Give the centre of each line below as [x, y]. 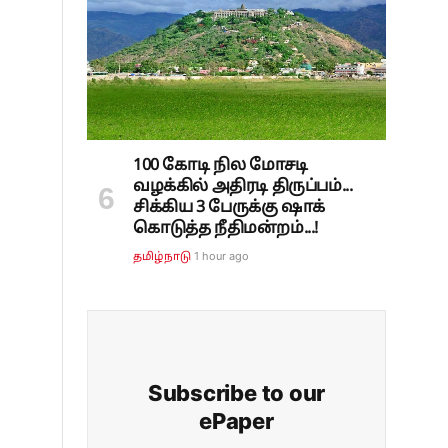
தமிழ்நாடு [162, 256]
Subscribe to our [236, 392]
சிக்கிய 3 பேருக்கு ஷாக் [229, 207]
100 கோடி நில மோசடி [220, 165]
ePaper [236, 420]
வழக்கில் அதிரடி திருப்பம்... [243, 186]
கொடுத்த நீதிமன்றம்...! [225, 228]
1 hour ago [222, 255]
